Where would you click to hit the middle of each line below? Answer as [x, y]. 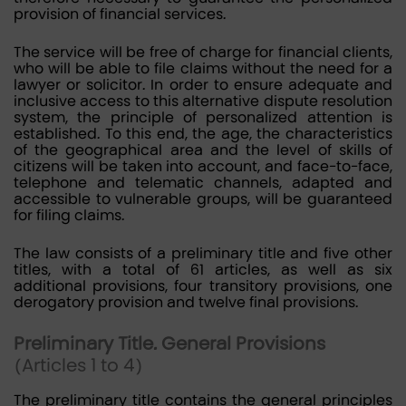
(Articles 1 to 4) [78, 365]
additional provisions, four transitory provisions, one [203, 286]
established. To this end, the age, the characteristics [203, 134]
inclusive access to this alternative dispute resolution [203, 101]
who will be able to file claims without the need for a [203, 68]
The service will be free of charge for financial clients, [203, 52]
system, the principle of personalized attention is [203, 117]
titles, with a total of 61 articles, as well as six [203, 270]
